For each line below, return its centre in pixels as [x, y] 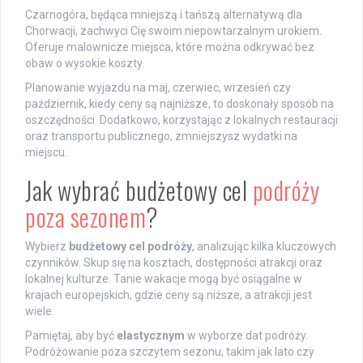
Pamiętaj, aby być [71, 335]
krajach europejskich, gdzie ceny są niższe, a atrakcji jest [169, 295]
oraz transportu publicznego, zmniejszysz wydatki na [161, 136]
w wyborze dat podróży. [246, 335]
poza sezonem [85, 216]
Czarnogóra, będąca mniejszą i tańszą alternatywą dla [164, 14]
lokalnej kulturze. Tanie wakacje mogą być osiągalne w [164, 278]
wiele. [40, 311]
